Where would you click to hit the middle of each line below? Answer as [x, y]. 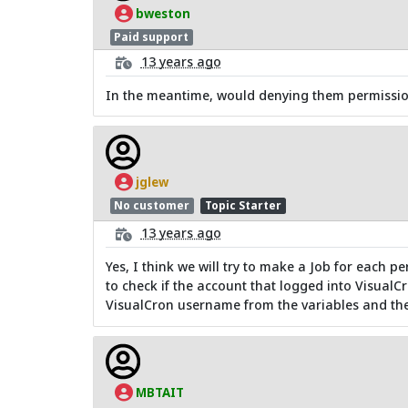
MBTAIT [158, 392]
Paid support [152, 37]
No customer [152, 205]
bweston [161, 13]
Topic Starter [243, 205]
